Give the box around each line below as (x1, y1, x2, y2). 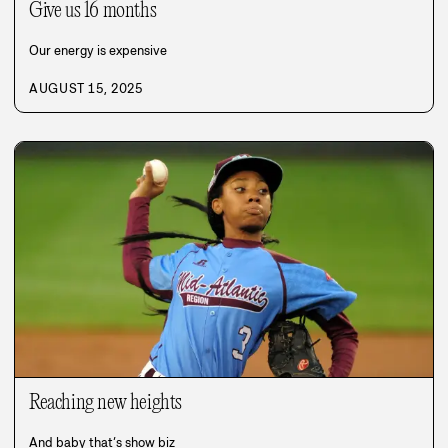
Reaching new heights (29, 390, 182, 415)
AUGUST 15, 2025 (29, 79, 143, 97)
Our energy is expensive (29, 41, 167, 59)
